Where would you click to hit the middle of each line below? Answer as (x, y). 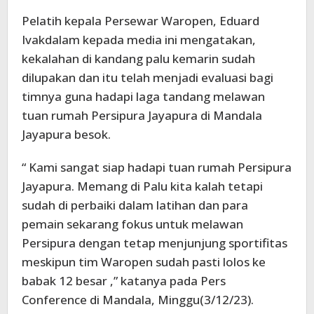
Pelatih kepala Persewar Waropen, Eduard (141, 21)
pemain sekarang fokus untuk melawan (132, 224)
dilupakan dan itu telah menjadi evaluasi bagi (148, 77)
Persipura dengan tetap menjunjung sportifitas (155, 243)
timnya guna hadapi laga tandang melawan (143, 96)
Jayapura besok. (66, 134)
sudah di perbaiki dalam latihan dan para (135, 205)
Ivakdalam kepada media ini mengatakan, (139, 40)
